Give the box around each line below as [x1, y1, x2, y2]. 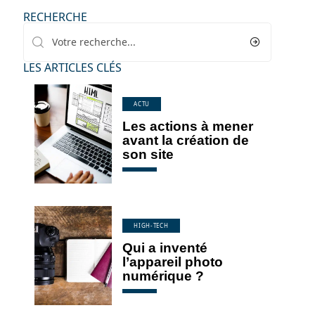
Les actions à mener [122, 118, 254, 134]
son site [122, 146, 174, 162]
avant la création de [122, 132, 250, 148]
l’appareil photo [122, 254, 224, 269]
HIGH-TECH [134, 221, 169, 229]
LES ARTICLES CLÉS [22, 60, 122, 75]
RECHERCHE [22, 9, 87, 25]
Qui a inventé [122, 240, 208, 255]
